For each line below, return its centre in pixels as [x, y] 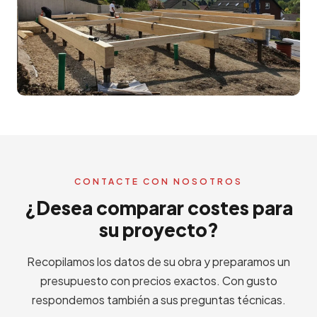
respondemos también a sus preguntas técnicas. [158, 300]
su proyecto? [158, 230]
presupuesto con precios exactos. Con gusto [158, 281]
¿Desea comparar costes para [158, 208]
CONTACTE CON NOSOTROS [158, 181]
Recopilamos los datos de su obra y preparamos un [158, 261]
